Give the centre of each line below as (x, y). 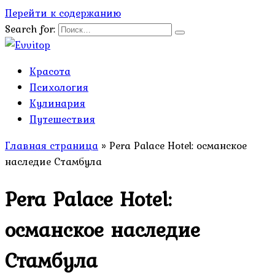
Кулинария (57, 103)
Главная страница (52, 145)
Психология (59, 87)
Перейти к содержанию (63, 13)
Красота (50, 71)
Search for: (30, 29)
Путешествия (62, 119)
